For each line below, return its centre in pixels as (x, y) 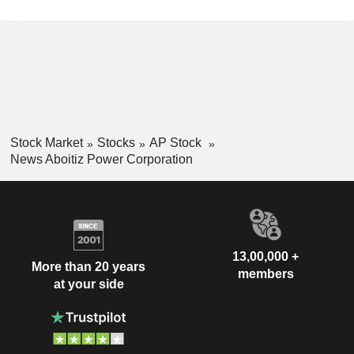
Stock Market (46, 143)
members (265, 274)
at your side (88, 284)
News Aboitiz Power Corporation (101, 160)
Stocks (116, 143)
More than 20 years (88, 266)
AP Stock (177, 143)
